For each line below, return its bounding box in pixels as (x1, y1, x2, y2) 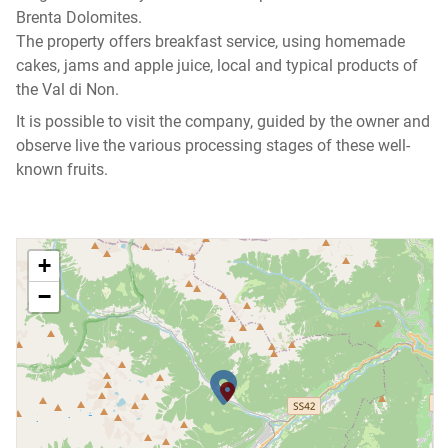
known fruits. (16, 159, 108, 179)
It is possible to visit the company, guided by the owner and (16, 111, 430, 131)
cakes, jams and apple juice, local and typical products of (16, 55, 418, 75)
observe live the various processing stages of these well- (16, 135, 410, 155)
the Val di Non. (16, 79, 119, 99)
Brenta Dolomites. (16, 7, 146, 27)
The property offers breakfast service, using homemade (16, 31, 405, 51)
